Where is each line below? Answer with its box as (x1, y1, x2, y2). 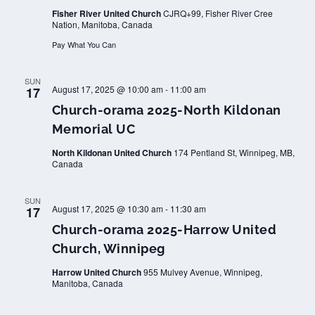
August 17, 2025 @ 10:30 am (51, 202, 163, 214)
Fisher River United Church (51, 7, 163, 20)
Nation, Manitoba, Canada (51, 18, 153, 30)
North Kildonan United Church (51, 146, 174, 159)
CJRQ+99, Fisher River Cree (162, 7, 273, 19)
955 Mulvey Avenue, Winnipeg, (143, 266, 262, 278)
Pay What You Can (51, 39, 116, 50)
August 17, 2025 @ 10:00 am (51, 83, 163, 95)
